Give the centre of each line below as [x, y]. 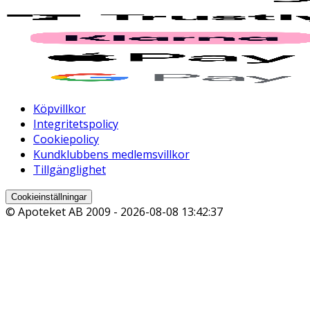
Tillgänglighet [70, 170]
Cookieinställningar [49, 197]
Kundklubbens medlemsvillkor [111, 155]
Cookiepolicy [66, 139]
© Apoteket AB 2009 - [63, 212]
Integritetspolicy [76, 124]
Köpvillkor [60, 109]
